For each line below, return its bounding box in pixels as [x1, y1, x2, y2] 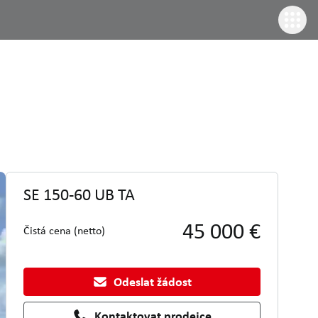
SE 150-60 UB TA [23, 184, 135, 205]
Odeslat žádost [114, 273, 192, 290]
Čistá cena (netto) [23, 223, 105, 238]
